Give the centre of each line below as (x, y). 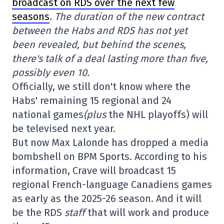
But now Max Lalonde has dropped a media (110, 143)
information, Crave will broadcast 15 (94, 171)
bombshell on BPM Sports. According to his (109, 157)
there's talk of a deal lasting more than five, (110, 59)
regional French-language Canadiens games (112, 185)
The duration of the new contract (129, 17)
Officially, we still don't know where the (101, 87)
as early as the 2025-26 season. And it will (107, 199)
